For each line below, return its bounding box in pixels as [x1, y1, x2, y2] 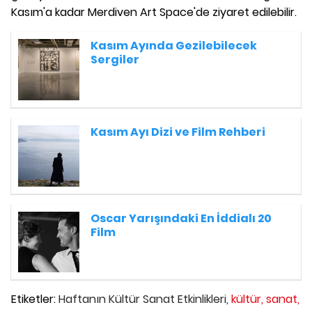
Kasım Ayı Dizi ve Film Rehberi [90, 124, 265, 141]
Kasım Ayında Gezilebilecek [90, 38, 257, 54]
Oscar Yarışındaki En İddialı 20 [90, 210, 272, 226]
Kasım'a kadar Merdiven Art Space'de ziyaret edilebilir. [11, 4, 297, 21]
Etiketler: [11, 291, 58, 308]
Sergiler [90, 52, 139, 68]
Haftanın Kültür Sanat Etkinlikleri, [58, 291, 228, 308]
